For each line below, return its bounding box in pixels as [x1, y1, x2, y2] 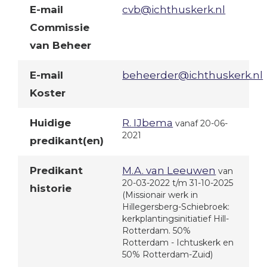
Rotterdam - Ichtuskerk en [122, 237, 234, 249]
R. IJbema [122, 117, 173, 129]
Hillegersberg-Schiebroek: [122, 201, 230, 213]
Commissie [30, 21, 90, 33]
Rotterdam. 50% [122, 225, 191, 237]
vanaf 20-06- [175, 118, 228, 129]
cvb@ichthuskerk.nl [122, 4, 226, 15]
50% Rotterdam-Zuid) [122, 249, 213, 260]
